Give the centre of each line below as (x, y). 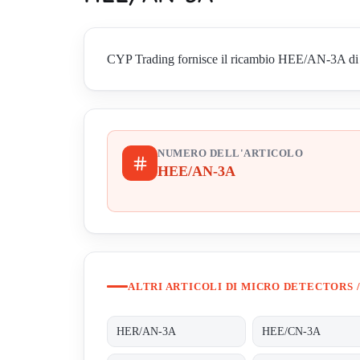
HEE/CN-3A (292, 331)
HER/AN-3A (147, 331)
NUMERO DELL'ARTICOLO (230, 154)
